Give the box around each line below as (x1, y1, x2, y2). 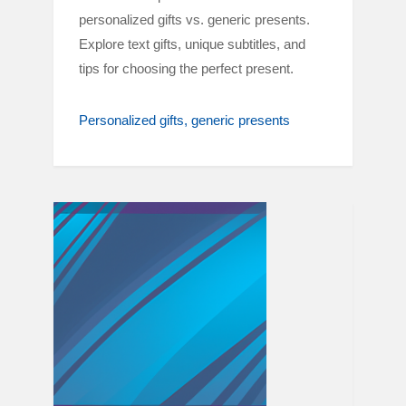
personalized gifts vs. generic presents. (79, 12, 310, 27)
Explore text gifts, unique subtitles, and (79, 36, 305, 52)
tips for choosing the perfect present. (79, 61, 294, 76)
